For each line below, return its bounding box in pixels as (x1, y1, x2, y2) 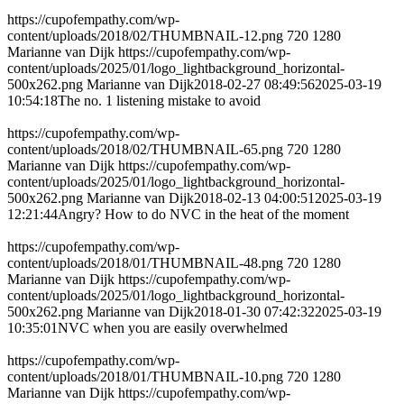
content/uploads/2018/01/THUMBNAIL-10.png (7, 369, 283, 385)
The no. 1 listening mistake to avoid (58, 93, 261, 109)
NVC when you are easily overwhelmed (58, 320, 288, 336)
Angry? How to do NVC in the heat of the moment (58, 207, 349, 223)
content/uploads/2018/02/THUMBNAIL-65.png (7, 142, 283, 158)
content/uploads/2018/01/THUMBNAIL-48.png (7, 255, 283, 271)
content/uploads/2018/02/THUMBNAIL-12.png (7, 28, 283, 44)
